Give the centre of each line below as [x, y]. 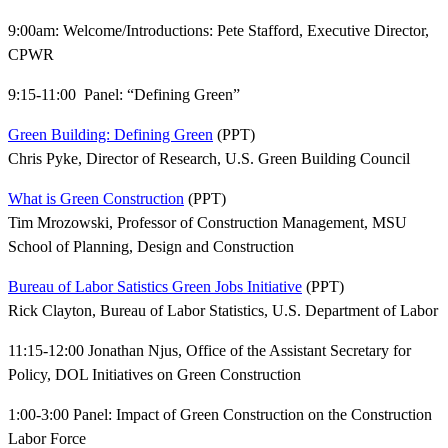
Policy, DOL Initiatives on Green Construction [154, 374]
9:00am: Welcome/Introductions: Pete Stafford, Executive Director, [218, 30]
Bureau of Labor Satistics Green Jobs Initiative [155, 286]
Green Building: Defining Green [110, 134]
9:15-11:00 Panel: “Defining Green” [124, 94]
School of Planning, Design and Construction [151, 246]
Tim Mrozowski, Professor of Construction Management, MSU [207, 222]
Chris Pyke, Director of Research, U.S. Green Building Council [209, 158]
